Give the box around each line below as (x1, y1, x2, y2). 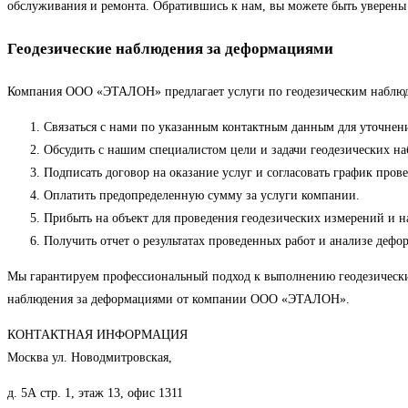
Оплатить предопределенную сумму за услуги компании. (44, 188, 360, 202)
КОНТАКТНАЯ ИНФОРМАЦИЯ (7, 327, 188, 342)
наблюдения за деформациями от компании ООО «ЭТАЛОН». (7, 291, 350, 306)
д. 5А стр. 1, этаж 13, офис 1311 (7, 385, 183, 400)
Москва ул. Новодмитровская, (7, 350, 172, 364)
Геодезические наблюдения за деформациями (7, 39, 333, 57)
